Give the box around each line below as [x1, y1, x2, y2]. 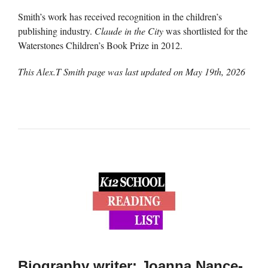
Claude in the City [95, 25, 163, 38]
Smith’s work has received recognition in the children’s [18, 10, 222, 23]
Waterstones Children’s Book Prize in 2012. [18, 39, 182, 52]
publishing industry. [18, 25, 95, 38]
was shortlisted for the [163, 25, 248, 38]
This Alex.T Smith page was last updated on [18, 65, 185, 78]
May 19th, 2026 [185, 65, 245, 78]
